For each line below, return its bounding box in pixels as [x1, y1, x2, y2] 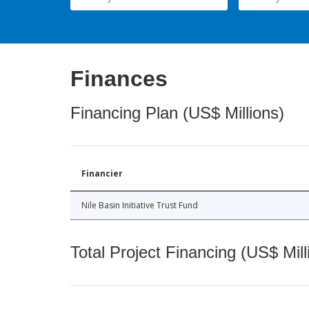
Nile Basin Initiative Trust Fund [81, 199, 198, 212]
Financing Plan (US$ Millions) [70, 103, 284, 123]
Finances [70, 66, 168, 92]
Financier [81, 168, 123, 180]
